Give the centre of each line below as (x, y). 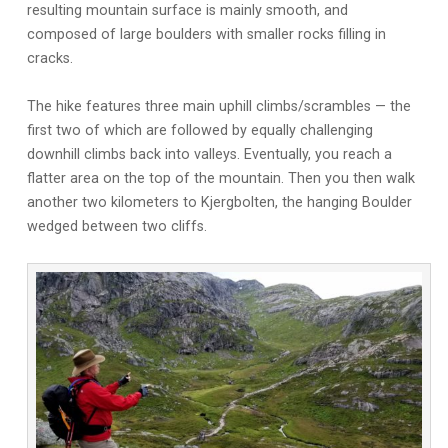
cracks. (49, 58)
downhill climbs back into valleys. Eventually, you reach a (209, 154)
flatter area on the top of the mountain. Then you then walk (220, 178)
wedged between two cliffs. (116, 226)
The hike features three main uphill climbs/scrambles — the (218, 106)
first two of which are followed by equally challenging (199, 130)
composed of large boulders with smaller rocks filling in (206, 34)
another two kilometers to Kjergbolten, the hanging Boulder (219, 202)
